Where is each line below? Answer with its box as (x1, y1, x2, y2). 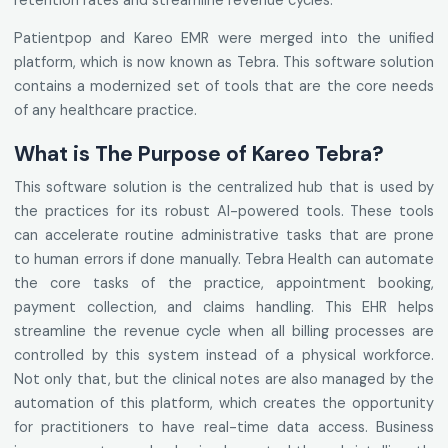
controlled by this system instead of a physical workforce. (14, 346, 434, 365)
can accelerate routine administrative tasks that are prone (14, 226, 434, 245)
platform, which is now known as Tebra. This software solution (14, 53, 434, 72)
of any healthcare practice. (14, 101, 197, 120)
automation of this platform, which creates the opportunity (14, 394, 434, 413)
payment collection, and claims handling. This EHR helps (14, 298, 434, 317)
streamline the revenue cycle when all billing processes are (14, 322, 434, 341)
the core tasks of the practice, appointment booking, (14, 274, 434, 293)
